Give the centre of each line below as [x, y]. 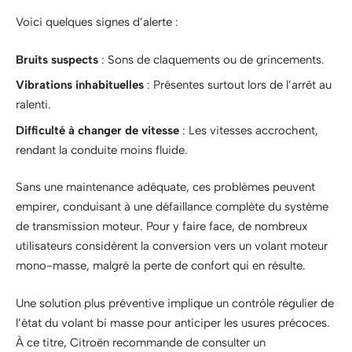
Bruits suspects [57, 59]
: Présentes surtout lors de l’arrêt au [238, 85]
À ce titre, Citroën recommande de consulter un [141, 342]
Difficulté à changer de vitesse [97, 130]
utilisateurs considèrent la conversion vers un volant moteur [172, 246]
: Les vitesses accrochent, [249, 130]
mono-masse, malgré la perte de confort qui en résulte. [161, 266]
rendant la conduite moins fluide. [102, 150]
